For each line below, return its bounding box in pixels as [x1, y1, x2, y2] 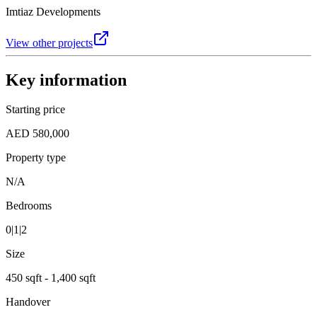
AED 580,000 [6, 127, 69, 140]
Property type [6, 151, 66, 164]
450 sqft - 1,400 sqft [6, 272, 96, 284]
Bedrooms [6, 200, 52, 212]
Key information [6, 70, 127, 89]
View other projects [6, 36, 93, 49]
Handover [6, 296, 50, 309]
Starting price [6, 103, 65, 116]
